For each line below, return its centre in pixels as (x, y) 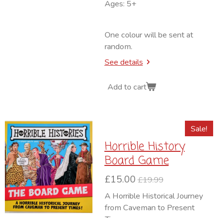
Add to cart (127, 87)
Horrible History (145, 147)
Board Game (136, 161)
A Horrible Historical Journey (154, 196)
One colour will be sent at (149, 35)
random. (119, 47)
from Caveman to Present (149, 208)
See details (124, 62)
